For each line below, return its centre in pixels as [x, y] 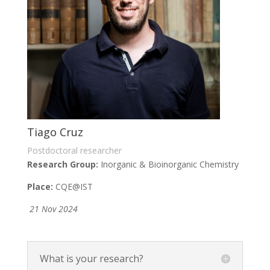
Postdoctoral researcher [74, 151]
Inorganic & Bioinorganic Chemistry [168, 165]
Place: [41, 187]
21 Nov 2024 [55, 209]
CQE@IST [74, 187]
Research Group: [62, 165]
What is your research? [91, 259]
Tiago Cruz [55, 132]
